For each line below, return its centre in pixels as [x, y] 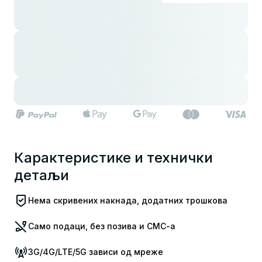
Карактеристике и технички [113, 158]
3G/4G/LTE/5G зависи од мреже [96, 252]
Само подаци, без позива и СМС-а [102, 226]
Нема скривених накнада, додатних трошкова [128, 201]
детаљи [42, 175]
